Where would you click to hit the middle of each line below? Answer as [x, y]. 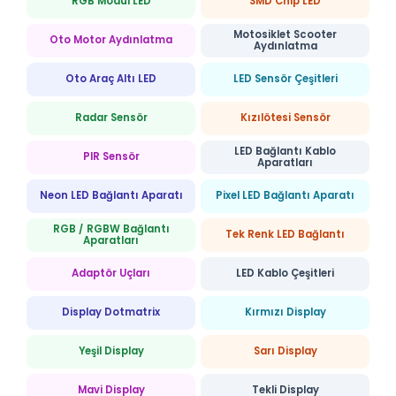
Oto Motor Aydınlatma [111, 40]
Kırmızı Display [285, 312]
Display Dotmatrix [111, 312]
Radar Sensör [111, 118]
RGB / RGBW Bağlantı [111, 228]
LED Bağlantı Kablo [285, 151]
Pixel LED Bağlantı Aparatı [285, 196]
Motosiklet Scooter [285, 34]
